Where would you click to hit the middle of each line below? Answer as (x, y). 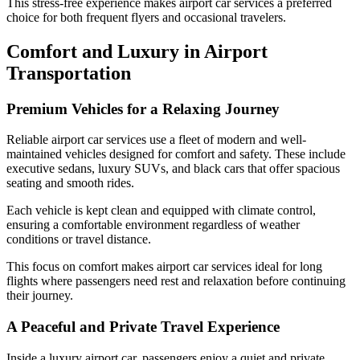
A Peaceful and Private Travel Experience (143, 327)
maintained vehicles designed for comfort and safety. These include (176, 154)
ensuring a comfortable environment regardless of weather (153, 225)
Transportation (69, 73)
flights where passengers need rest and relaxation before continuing (176, 281)
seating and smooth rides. (70, 183)
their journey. (40, 296)
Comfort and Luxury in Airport (137, 51)
